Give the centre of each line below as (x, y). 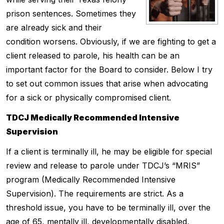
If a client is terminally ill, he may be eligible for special (109, 151)
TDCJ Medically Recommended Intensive (93, 117)
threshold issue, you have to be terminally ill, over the (108, 207)
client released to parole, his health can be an (93, 55)
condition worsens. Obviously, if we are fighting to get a (111, 41)
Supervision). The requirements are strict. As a (95, 193)
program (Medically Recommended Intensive (91, 179)
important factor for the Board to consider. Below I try (109, 69)
